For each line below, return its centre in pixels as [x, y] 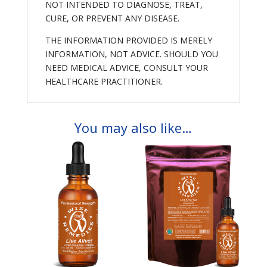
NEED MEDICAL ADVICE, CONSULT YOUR [126, 68]
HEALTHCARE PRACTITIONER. [104, 82]
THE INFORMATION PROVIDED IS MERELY [128, 41]
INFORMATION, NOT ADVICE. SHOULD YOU [131, 54]
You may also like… [133, 128]
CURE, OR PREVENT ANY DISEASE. [112, 18]
